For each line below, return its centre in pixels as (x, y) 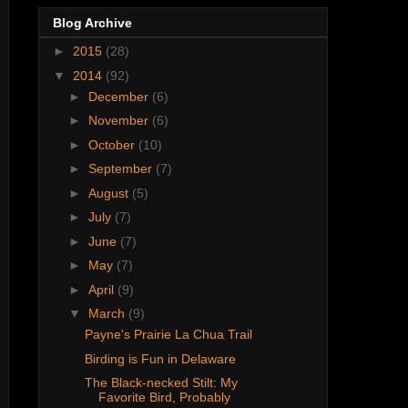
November (120, 121)
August (110, 193)
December (120, 96)
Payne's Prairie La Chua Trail (168, 335)
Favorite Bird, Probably (164, 398)
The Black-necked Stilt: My (161, 383)
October (113, 144)
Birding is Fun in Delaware (160, 358)
